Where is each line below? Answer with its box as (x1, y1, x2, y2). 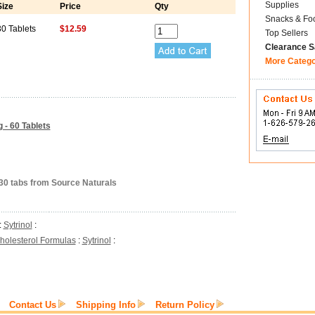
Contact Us (9, 300, 56, 310)
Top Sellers (264, 28, 308, 38)
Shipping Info (76, 300, 136, 310)
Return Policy (155, 300, 214, 310)
